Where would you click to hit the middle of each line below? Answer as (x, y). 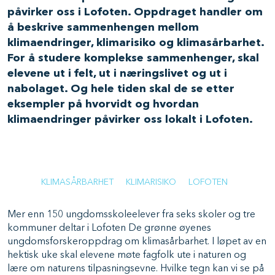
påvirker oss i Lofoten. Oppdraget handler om (135, 12)
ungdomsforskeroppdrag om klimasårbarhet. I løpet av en (137, 242)
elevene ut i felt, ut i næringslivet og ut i (117, 74)
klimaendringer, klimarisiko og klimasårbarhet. (136, 43)
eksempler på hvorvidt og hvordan (103, 104)
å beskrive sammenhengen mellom (103, 28)
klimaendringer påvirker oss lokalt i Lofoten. (131, 120)
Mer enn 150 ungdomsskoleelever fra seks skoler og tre (131, 215)
